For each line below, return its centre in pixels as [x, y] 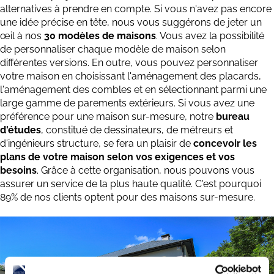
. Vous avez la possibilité [210, 36]
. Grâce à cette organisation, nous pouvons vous [146, 171]
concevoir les [225, 144]
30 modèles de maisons [100, 36]
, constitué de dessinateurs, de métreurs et [137, 130]
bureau [231, 117]
